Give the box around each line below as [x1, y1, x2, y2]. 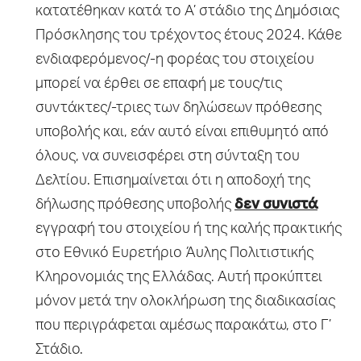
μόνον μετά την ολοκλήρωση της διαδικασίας [35, 294, 335, 309]
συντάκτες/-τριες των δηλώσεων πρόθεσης [35, 101, 322, 116]
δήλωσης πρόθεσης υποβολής [35, 197, 234, 213]
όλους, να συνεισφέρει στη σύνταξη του [35, 149, 300, 164]
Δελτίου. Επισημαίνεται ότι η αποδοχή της [35, 173, 310, 189]
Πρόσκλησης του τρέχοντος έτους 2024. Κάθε [35, 28, 342, 44]
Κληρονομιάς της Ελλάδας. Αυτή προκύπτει [35, 270, 322, 285]
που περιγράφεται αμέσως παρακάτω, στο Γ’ [35, 318, 331, 334]
